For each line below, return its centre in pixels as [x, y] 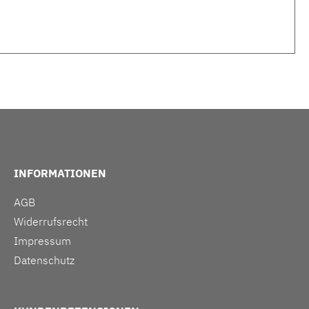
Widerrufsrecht [51, 222]
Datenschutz [44, 260]
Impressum [42, 241]
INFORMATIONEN [60, 173]
